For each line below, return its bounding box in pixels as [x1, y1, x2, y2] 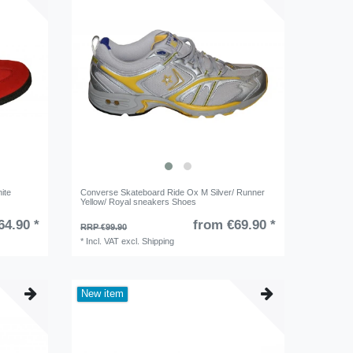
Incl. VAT [86, 236, 120, 247]
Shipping [142, 236, 175, 247]
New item [81, 288, 124, 300]
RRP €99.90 [80, 222, 128, 232]
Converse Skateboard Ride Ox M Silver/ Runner [80, 188, 266, 198]
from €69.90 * [192, 217, 276, 233]
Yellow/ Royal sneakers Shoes [80, 197, 197, 207]
